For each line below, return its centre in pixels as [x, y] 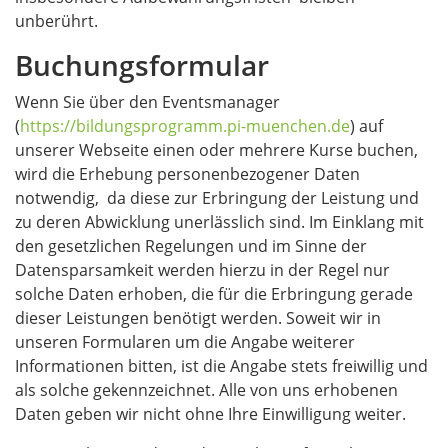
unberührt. [56, 21]
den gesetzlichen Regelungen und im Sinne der [191, 246]
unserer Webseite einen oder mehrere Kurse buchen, [216, 150]
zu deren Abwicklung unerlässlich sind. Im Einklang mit [219, 222]
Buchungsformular [142, 65]
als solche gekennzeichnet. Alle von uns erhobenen [206, 390]
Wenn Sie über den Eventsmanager [147, 102]
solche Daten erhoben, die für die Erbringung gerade [214, 294]
